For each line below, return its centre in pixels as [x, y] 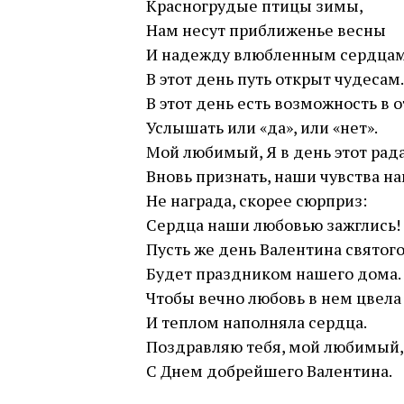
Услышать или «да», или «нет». [262, 127]
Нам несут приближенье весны [266, 30]
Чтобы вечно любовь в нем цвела [274, 298]
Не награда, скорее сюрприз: [257, 200]
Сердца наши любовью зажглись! [273, 225]
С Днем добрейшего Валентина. [269, 371]
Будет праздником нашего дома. [274, 273]
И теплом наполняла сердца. [257, 322]
